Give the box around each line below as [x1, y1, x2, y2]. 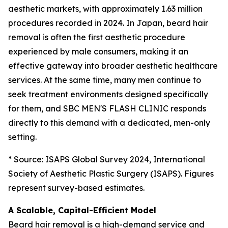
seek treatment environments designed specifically [8, 89, 208, 99]
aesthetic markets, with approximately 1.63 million [8, 3, 203, 14]
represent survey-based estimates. [8, 182, 145, 193]
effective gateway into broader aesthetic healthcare [8, 60, 218, 71]
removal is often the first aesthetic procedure [8, 32, 185, 42]
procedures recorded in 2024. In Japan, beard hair [8, 17, 208, 28]
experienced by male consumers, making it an [8, 46, 188, 56]
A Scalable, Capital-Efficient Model [8, 205, 156, 215]
